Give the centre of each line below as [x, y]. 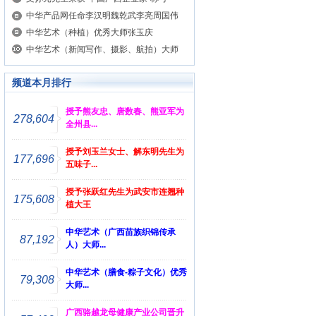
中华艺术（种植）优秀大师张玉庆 [90, 32]
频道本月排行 [42, 83]
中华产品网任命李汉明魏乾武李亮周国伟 [102, 16]
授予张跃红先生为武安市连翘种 [125, 192]
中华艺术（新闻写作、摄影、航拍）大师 [102, 49]
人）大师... [86, 245]
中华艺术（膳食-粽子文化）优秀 [126, 272]
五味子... [81, 164]
